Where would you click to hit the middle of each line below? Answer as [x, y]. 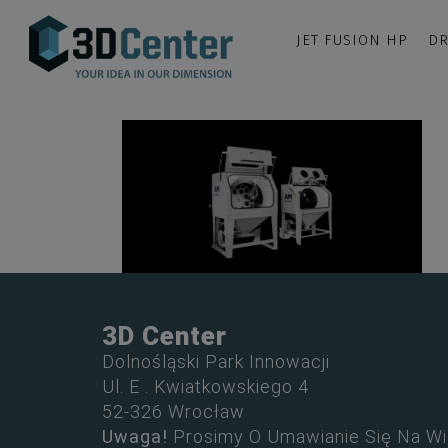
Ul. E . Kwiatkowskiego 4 [205, 386]
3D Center [164, 336]
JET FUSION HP [352, 40]
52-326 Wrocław [173, 411]
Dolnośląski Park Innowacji [216, 361]
